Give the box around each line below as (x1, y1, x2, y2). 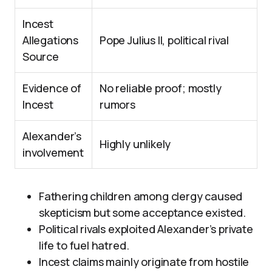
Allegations (22, 33, 79, 47)
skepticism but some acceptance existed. (39, 205, 246, 220)
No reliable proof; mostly (100, 81, 222, 95)
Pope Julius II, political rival (100, 33, 229, 47)
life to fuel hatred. (39, 238, 129, 253)
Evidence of (22, 81, 82, 95)
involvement (22, 145, 84, 160)
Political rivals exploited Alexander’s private (39, 222, 253, 236)
